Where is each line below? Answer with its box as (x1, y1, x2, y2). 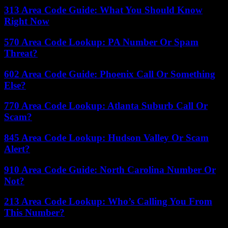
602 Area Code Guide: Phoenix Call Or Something (4, 68, 215, 79)
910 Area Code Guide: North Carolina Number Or (4, 164, 216, 175)
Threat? (4, 47, 38, 59)
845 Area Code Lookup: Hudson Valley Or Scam (4, 132, 209, 143)
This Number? (4, 207, 65, 218)
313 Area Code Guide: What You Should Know (4, 5, 203, 16)
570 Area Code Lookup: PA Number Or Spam (4, 36, 198, 47)
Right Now (4, 16, 49, 27)
